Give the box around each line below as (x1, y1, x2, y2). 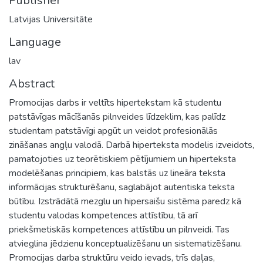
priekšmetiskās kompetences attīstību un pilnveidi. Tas (9, 222, 230, 236)
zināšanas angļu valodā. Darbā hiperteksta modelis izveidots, (9, 138, 254, 151)
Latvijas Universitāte (9, 12, 93, 26)
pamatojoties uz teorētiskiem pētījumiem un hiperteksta (9, 152, 236, 166)
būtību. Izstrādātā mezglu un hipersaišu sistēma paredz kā (9, 194, 241, 208)
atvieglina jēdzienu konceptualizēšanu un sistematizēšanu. (9, 237, 242, 250)
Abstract (9, 75, 55, 92)
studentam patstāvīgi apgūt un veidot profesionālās (9, 124, 218, 137)
